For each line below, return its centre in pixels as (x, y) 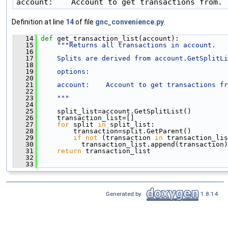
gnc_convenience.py (130, 22)
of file (84, 22)
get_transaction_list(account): (118, 39)
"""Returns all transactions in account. (136, 45)
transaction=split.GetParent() (114, 131)
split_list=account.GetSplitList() (114, 111)
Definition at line (39, 22)
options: (65, 72)
